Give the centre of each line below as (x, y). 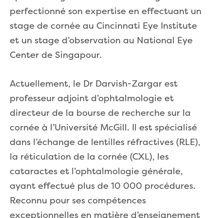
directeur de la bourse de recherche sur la (100, 114)
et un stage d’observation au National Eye (101, 41)
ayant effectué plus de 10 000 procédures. (103, 187)
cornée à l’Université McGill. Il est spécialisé (103, 128)
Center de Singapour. (56, 56)
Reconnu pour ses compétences (78, 201)
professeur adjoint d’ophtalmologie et (92, 99)
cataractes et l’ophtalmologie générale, (96, 172)
